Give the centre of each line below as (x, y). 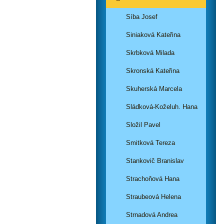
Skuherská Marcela (154, 89)
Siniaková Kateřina (153, 35)
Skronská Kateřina (153, 71)
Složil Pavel (143, 125)
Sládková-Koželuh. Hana (162, 107)
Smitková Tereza (150, 143)
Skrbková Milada (150, 53)
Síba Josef (142, 17)
